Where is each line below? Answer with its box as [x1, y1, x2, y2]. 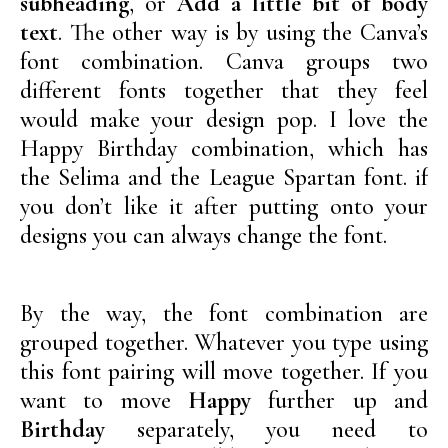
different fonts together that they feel [20, 75, 428, 105]
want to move [20, 385, 188, 415]
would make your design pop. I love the [20, 104, 428, 134]
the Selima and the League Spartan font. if [20, 162, 428, 192]
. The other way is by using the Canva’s [58, 17, 428, 47]
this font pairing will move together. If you [20, 356, 428, 386]
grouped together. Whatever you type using [20, 327, 428, 357]
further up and [251, 385, 428, 415]
